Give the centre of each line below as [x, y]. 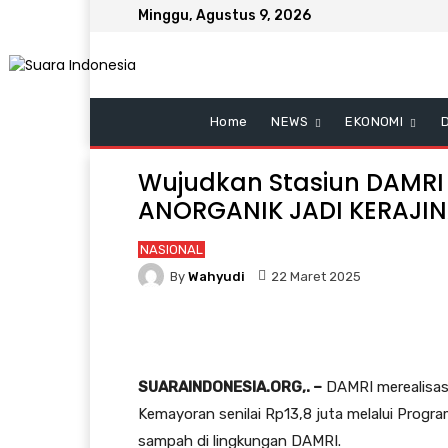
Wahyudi [216, 276]
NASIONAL [171, 249]
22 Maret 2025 [316, 276]
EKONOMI [374, 121]
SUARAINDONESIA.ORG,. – [230, 387]
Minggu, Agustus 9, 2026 [224, 15]
